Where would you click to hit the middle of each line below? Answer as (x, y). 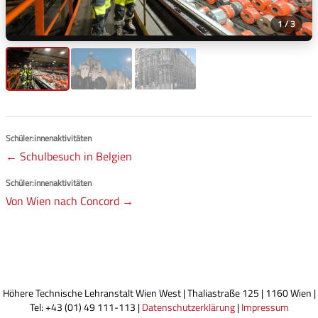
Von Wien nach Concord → (70, 201)
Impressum (265, 307)
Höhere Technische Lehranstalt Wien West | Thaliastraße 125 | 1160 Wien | (159, 293)
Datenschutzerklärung (188, 307)
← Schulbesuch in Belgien (69, 156)
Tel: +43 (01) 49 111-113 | (86, 307)
